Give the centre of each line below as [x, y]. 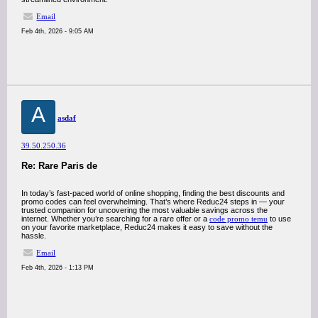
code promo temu [238, 219]
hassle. [34, 236]
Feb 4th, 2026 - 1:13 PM [57, 268]
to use [279, 219]
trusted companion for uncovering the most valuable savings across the [144, 210]
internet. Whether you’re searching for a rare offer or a [115, 219]
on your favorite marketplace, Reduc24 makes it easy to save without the [147, 227]
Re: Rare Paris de [59, 166]
